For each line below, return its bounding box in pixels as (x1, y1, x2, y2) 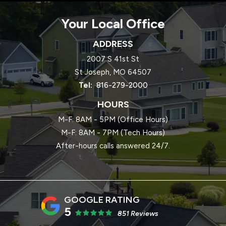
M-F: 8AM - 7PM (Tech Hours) (61, 128, 165, 138)
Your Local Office (61, 16, 165, 32)
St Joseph (75, 68, 109, 77)
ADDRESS (93, 38, 133, 50)
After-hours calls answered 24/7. (56, 141, 170, 151)
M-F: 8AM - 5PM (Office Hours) (58, 115, 168, 125)
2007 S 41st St (87, 54, 139, 64)
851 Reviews (118, 209, 158, 218)
